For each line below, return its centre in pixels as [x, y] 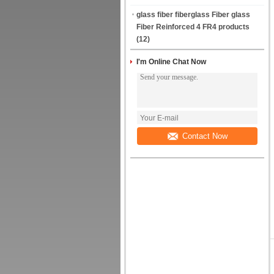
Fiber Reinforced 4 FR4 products [193, 27]
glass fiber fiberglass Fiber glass [193, 15]
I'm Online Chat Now [171, 62]
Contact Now [205, 136]
